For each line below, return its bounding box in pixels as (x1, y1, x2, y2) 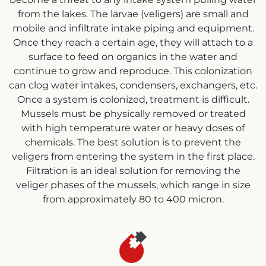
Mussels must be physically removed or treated (20, 108, 246, 120)
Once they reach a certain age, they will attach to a (13, 37, 253, 49)
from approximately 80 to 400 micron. (42, 194, 224, 205)
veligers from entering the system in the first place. (11, 151, 255, 163)
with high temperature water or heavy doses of (21, 122, 245, 134)
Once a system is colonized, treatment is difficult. (17, 94, 249, 106)
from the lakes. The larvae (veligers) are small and (17, 8, 249, 20)
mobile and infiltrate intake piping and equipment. (12, 23, 254, 34)
